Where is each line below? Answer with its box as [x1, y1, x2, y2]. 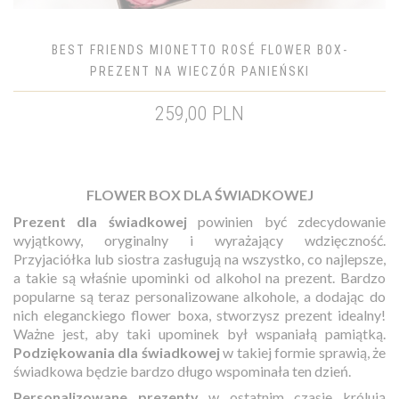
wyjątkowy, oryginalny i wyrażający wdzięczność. [13, 231, 386, 248]
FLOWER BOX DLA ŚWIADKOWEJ [85, 186, 313, 203]
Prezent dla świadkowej [13, 212, 199, 230]
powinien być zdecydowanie [198, 212, 387, 230]
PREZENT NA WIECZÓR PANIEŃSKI [89, 64, 310, 78]
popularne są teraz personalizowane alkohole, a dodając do [13, 287, 386, 305]
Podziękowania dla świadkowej [13, 343, 220, 361]
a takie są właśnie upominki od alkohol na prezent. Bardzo [13, 268, 386, 286]
